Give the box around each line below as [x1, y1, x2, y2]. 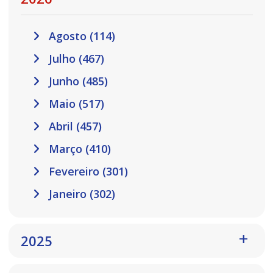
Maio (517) [45, 96, 104, 112]
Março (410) [45, 141, 111, 157]
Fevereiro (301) [45, 164, 128, 179]
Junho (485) [45, 74, 108, 89]
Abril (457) [45, 119, 102, 134]
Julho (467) [45, 51, 104, 66]
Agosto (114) [45, 29, 115, 44]
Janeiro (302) [45, 186, 115, 202]
